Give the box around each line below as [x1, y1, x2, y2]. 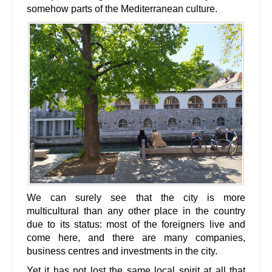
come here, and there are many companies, [27, 232, 245, 243]
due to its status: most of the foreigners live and [27, 219, 245, 229]
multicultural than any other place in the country [27, 205, 245, 216]
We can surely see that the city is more [27, 192, 245, 203]
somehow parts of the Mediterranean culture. [27, 4, 222, 15]
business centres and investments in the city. [27, 245, 220, 256]
